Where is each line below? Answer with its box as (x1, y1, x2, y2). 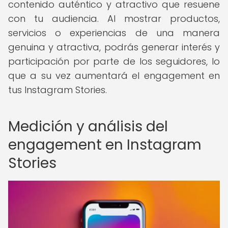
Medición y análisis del (8, 117, 168, 136)
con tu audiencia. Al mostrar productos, (8, 12, 220, 25)
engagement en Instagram (8, 135, 202, 155)
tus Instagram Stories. (8, 83, 107, 96)
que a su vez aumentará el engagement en (8, 69, 220, 82)
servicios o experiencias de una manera (8, 26, 220, 39)
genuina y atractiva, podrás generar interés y (8, 41, 220, 53)
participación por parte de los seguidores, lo (8, 55, 220, 68)
